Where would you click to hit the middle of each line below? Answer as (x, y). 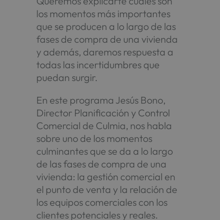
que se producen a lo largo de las (106, 26)
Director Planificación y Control (103, 112)
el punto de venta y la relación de (107, 189)
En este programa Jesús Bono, (101, 100)
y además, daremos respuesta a (105, 52)
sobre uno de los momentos (95, 138)
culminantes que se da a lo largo (105, 151)
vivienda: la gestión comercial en (106, 176)
